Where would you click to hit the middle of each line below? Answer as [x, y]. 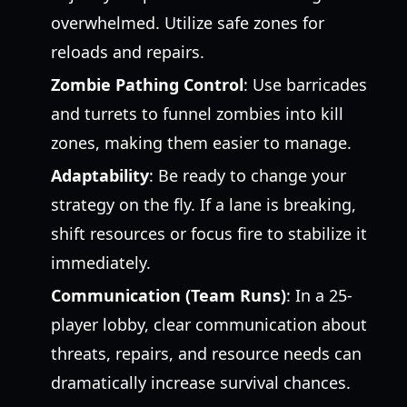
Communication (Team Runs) [169, 295]
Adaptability [100, 175]
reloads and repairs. [128, 52]
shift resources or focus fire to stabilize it [209, 233]
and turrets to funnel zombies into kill [197, 114]
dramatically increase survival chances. [201, 382]
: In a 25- [319, 295]
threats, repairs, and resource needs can [206, 353]
